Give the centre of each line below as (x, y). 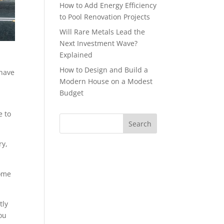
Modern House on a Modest (106, 81)
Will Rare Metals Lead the (102, 32)
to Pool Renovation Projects (105, 17)
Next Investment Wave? (99, 43)
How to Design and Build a (104, 70)
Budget (72, 93)
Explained (76, 55)
